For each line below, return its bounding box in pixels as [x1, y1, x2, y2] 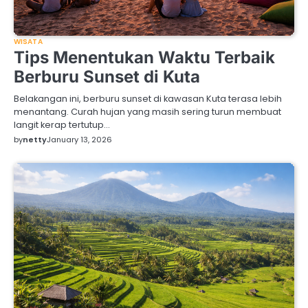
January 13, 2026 [47, 134, 112, 146]
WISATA [14, 36, 43, 47]
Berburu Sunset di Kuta [14, 67, 200, 87]
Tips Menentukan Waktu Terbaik [14, 47, 275, 68]
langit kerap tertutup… [14, 118, 110, 132]
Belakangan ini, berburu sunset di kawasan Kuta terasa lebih [14, 92, 282, 106]
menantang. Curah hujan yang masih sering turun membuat [14, 105, 281, 119]
